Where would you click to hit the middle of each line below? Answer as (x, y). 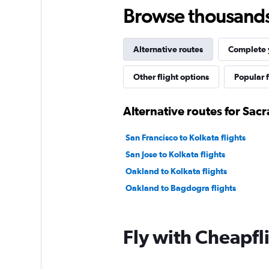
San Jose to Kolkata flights (175, 155)
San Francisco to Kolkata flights (185, 138)
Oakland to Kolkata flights (176, 171)
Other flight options (171, 77)
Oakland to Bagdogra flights (180, 188)
